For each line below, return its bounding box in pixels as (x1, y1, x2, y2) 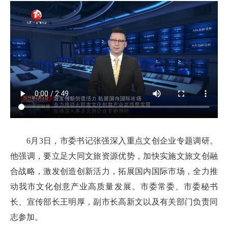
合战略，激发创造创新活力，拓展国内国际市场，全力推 (10, 166, 218, 176)
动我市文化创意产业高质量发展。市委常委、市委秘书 (10, 182, 218, 191)
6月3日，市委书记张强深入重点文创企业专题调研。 (26, 136, 218, 145)
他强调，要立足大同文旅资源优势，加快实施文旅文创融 (10, 151, 218, 160)
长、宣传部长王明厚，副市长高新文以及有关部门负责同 (10, 197, 218, 206)
